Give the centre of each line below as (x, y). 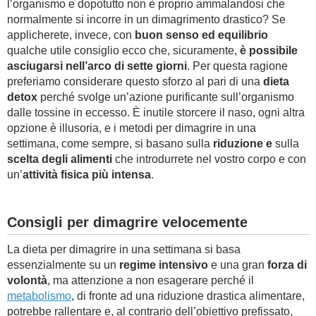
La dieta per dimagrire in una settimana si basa (124, 249)
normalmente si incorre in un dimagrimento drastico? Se (146, 19)
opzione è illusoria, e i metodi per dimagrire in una (132, 128)
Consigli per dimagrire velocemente (127, 222)
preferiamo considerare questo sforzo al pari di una (135, 81)
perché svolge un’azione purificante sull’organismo (166, 97)
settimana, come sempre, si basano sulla (110, 144)
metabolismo (39, 296)
